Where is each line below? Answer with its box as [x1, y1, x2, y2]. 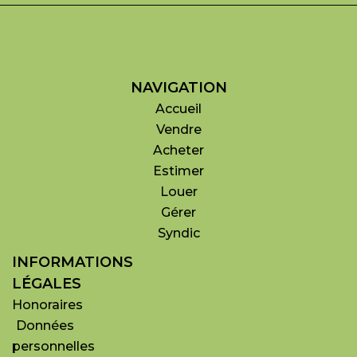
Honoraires [12, 297, 83, 312]
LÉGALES [12, 275, 81, 292]
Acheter [153, 143, 204, 158]
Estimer [153, 163, 204, 178]
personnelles [12, 339, 95, 354]
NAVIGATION [130, 79, 227, 96]
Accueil [155, 101, 202, 116]
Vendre [155, 122, 202, 137]
